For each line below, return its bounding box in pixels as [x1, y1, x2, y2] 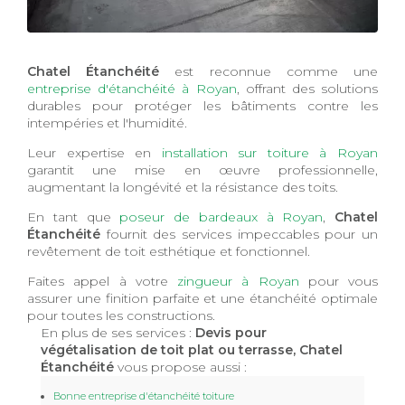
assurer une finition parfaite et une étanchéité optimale [27, 289, 378, 306]
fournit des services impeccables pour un [100, 225, 378, 242]
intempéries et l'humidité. [27, 114, 187, 131]
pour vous [298, 272, 378, 289]
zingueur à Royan [177, 272, 299, 289]
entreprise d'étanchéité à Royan [27, 80, 237, 97]
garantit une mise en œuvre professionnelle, [27, 161, 378, 178]
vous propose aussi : [114, 358, 247, 375]
